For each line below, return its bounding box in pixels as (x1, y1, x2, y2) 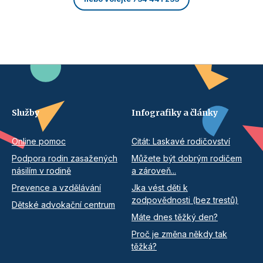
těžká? (131, 241, 157, 252)
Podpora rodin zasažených (12, 153, 117, 164)
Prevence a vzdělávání (12, 183, 101, 193)
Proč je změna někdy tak (131, 229, 227, 240)
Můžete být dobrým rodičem (131, 153, 242, 164)
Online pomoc (12, 136, 66, 147)
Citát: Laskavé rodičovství (131, 136, 230, 147)
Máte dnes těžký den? (131, 212, 218, 222)
